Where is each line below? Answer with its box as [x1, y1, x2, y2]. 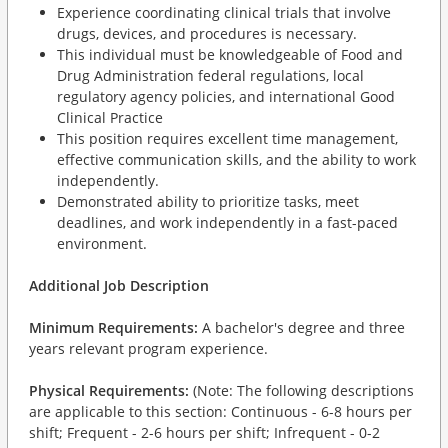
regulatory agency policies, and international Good [57, 87, 395, 106]
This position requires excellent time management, [57, 129, 398, 148]
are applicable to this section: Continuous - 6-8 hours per [29, 402, 412, 421]
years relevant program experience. [29, 339, 268, 358]
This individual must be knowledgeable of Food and [57, 45, 403, 64]
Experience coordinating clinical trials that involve [57, 3, 391, 22]
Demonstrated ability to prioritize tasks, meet [57, 192, 359, 211]
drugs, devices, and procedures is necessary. [57, 24, 357, 43]
